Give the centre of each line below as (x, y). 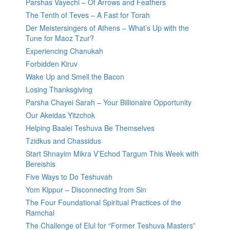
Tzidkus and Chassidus (63, 141)
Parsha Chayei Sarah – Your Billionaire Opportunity (109, 102)
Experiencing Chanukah (64, 51)
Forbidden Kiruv (52, 64)
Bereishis (41, 164)
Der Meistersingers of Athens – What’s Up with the (107, 28)
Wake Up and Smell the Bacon (75, 77)
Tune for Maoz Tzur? (60, 38)
